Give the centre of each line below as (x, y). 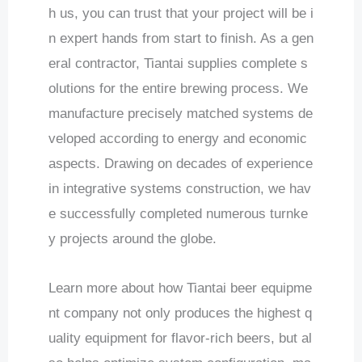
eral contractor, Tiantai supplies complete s (178, 64)
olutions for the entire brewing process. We (178, 89)
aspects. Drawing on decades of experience (181, 164)
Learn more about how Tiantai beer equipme (180, 288)
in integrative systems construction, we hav (180, 189)
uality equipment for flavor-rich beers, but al (180, 339)
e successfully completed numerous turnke (178, 214)
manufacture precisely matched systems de (181, 114)
